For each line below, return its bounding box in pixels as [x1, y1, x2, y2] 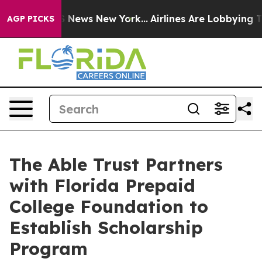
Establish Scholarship [9, 216, 203, 239]
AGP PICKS [7, 13, 54, 24]
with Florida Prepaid [9, 174, 195, 196]
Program [9, 237, 88, 260]
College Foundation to [9, 195, 208, 218]
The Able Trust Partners [9, 153, 223, 175]
